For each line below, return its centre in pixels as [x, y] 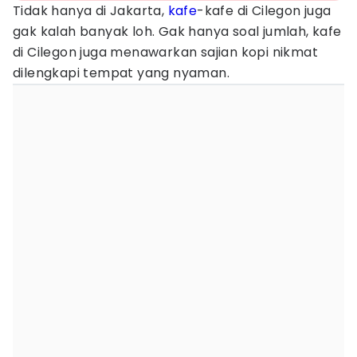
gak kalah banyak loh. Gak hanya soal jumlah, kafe [177, 31]
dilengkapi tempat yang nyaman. [121, 73]
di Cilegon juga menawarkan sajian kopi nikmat [165, 52]
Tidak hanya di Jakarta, [90, 11]
